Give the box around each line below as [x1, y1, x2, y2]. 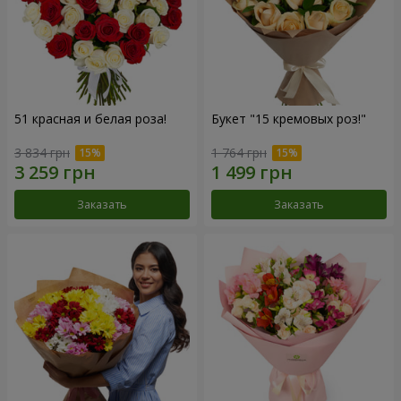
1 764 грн [211, 144, 267, 162]
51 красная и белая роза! [14, 109, 166, 127]
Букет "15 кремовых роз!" [211, 109, 366, 127]
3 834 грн [14, 144, 70, 162]
